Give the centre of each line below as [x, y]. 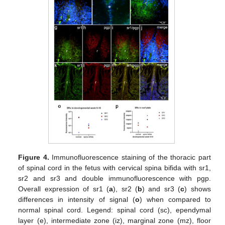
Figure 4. [34, 157]
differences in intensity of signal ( [77, 200]
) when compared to [175, 200]
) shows [198, 189]
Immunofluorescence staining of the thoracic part [130, 157]
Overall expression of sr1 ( [64, 189]
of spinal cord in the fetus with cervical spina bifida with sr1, [115, 168]
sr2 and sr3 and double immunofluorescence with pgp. [115, 179]
